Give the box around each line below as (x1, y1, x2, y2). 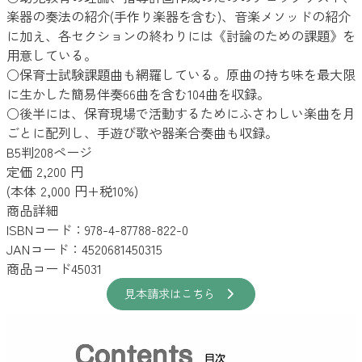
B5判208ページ (6, 141, 92, 162)
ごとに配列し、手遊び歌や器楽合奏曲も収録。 (6, 122, 278, 142)
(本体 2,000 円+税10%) (6, 180, 138, 200)
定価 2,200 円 (6, 161, 83, 181)
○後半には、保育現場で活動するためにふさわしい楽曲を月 (6, 103, 356, 123)
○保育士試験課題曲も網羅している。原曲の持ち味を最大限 (6, 64, 356, 84)
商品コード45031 (6, 258, 102, 278)
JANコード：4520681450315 (6, 238, 162, 259)
